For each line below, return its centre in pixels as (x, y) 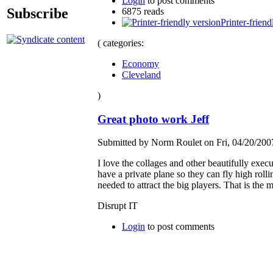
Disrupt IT (118, 206)
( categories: (121, 43)
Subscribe (37, 13)
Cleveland (141, 74)
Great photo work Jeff (153, 119)
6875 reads (143, 11)
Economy (140, 63)
